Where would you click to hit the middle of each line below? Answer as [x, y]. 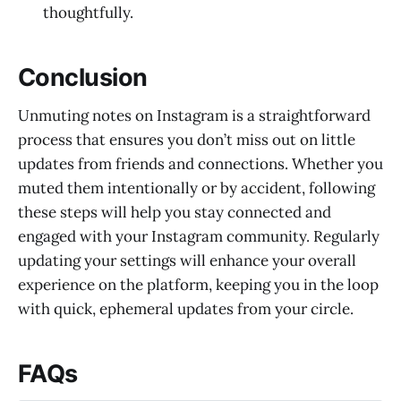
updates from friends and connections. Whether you [200, 163]
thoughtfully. [88, 12]
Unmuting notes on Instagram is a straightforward [194, 115]
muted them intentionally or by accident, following [196, 188]
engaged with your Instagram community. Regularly [199, 236]
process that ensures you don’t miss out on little [187, 139]
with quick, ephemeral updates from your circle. [186, 308]
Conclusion [83, 78]
